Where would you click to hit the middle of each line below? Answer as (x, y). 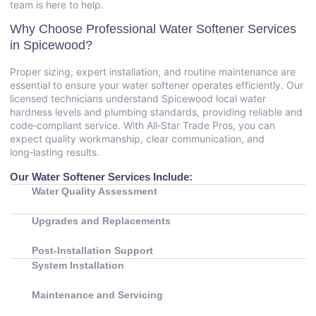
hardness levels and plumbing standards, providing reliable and (156, 112)
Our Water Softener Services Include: (101, 176)
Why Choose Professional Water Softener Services (153, 29)
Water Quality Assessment (95, 191)
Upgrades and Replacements (102, 220)
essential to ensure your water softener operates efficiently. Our (157, 85)
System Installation (78, 265)
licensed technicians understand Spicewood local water (138, 99)
